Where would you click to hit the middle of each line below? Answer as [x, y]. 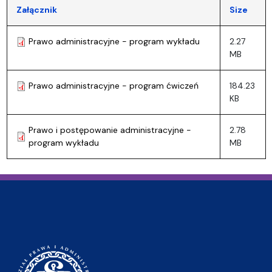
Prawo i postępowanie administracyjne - [110, 130]
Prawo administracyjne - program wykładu [114, 41]
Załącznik [36, 9]
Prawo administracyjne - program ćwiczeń [113, 85]
